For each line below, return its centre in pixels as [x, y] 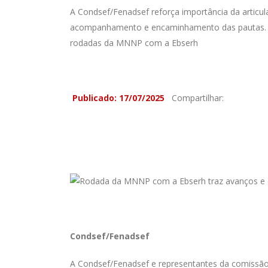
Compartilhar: [195, 98]
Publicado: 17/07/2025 [117, 98]
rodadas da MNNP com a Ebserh [134, 43]
